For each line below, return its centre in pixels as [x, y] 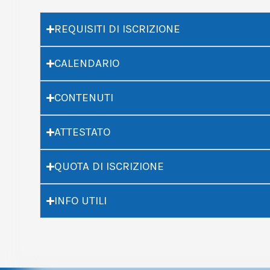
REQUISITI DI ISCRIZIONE [118, 29]
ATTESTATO [83, 132]
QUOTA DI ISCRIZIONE [109, 166]
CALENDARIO [87, 63]
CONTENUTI [84, 98]
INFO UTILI [81, 201]
